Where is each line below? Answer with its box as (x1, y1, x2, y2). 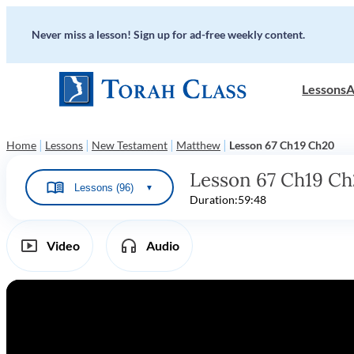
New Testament (92, 138, 168, 152)
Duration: (190, 193, 238, 206)
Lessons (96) (74, 181, 134, 194)
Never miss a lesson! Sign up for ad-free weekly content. (32, 28, 305, 41)
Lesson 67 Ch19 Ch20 (229, 138, 334, 152)
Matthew (176, 138, 220, 152)
